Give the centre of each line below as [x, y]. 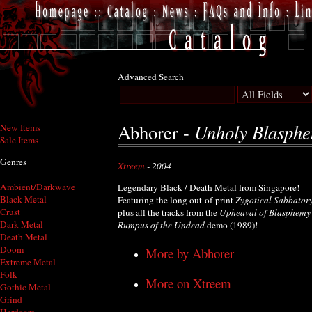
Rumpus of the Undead [161, 225]
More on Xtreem [188, 283]
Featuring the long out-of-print [177, 200]
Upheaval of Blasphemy [265, 213]
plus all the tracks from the [169, 213]
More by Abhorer [190, 253]
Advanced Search [151, 77]
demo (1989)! [231, 225]
